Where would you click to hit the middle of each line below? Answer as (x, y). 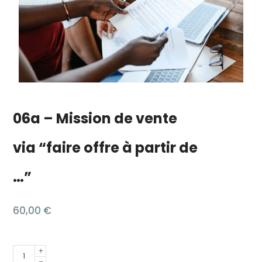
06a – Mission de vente (95, 118)
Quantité (33, 251)
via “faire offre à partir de (106, 147)
